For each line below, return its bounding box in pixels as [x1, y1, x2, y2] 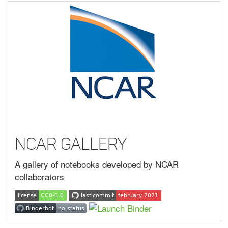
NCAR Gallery [15, 134, 127, 154]
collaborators [15, 170, 64, 183]
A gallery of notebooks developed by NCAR [15, 158, 179, 171]
